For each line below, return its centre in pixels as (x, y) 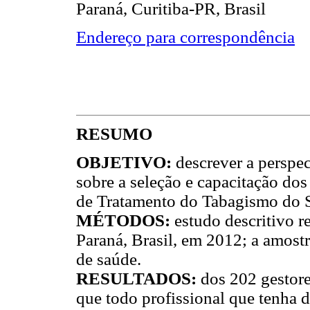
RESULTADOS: (138, 279)
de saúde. (109, 259)
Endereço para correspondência (185, 37)
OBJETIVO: (126, 163)
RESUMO (114, 134)
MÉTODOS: (125, 221)
